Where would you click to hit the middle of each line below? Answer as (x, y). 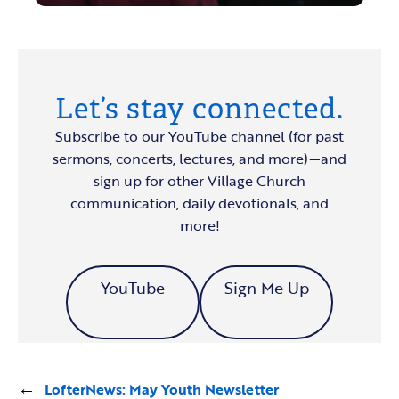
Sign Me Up (266, 288)
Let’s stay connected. (199, 109)
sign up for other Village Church (199, 181)
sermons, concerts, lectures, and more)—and (199, 159)
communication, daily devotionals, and (199, 204)
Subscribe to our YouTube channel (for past (199, 137)
